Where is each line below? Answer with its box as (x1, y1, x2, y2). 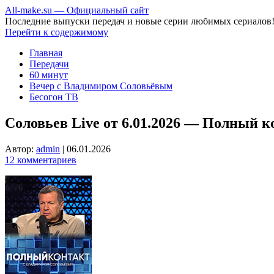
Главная (29, 48, 62, 58)
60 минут (29, 70, 68, 80)
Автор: (5, 143, 36, 154)
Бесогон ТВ (29, 92, 78, 102)
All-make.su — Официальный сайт (5, 5, 149, 15)
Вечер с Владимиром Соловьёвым (29, 81, 172, 91)
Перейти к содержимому (5, 27, 108, 37)
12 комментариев (5, 154, 76, 165)
